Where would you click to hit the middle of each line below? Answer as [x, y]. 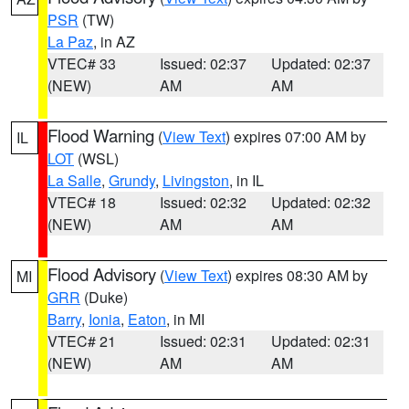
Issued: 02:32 [203, 202]
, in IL [246, 180]
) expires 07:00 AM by [296, 136]
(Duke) [104, 297]
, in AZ [114, 42]
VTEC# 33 [82, 63]
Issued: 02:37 [203, 63]
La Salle [74, 180]
